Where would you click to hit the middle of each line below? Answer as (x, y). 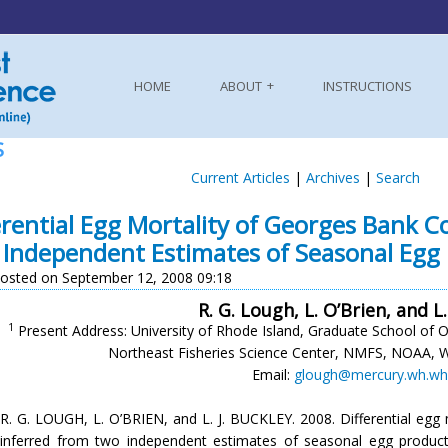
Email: (272, 374)
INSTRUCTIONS (367, 86)
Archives (332, 177)
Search (397, 177)
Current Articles (240, 177)
